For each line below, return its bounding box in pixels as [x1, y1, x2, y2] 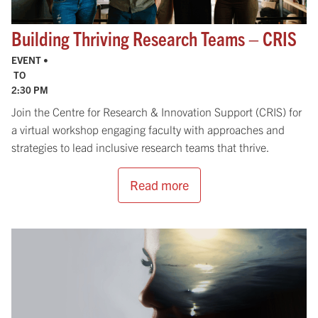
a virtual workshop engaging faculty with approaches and [11, 121, 285, 136]
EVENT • [11, 53, 50, 66]
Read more [129, 176, 189, 193]
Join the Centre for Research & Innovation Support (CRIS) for [11, 104, 302, 119]
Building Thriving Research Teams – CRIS [11, 26, 297, 50]
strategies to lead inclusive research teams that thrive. [11, 139, 271, 154]
